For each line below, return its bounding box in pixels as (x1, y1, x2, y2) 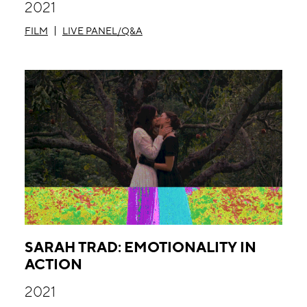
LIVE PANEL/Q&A (62, 25, 143, 37)
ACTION (24, 255, 82, 273)
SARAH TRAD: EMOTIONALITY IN (24, 238, 256, 256)
